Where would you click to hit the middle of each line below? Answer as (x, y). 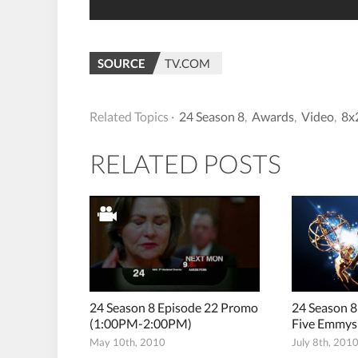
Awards (273, 116)
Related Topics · (132, 116)
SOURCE (121, 63)
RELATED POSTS (185, 163)
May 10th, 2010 (127, 342)
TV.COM (187, 63)
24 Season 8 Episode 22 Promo (174, 307)
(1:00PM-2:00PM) (141, 323)
